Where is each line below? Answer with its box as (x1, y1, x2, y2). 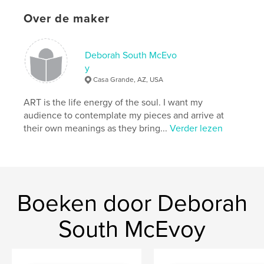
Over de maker (24, 12, 110, 27)
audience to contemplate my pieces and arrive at (24, 110, 225, 122)
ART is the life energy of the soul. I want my (24, 97, 203, 109)
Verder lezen (170, 123, 223, 135)
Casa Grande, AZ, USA (93, 75, 164, 84)
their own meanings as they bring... (24, 123, 170, 135)
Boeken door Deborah (16, 189, 247, 218)
